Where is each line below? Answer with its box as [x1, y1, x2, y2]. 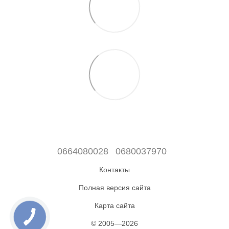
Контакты [99, 166, 130, 174]
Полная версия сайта [78, 184, 151, 192]
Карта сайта [94, 201, 135, 210]
